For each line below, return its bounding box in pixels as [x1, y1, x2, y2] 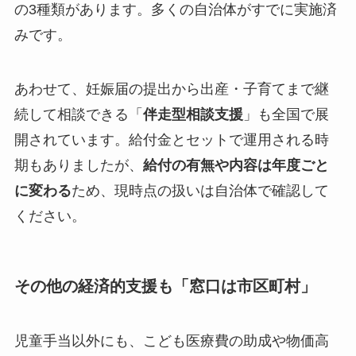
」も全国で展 [242, 106, 329, 122]
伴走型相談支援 [142, 106, 243, 122]
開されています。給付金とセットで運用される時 [14, 131, 329, 148]
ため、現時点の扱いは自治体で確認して [71, 182, 329, 199]
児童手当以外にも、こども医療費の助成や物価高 [14, 333, 329, 350]
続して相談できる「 [14, 106, 143, 122]
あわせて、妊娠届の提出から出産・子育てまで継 [14, 80, 329, 97]
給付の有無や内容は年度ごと [142, 157, 329, 173]
